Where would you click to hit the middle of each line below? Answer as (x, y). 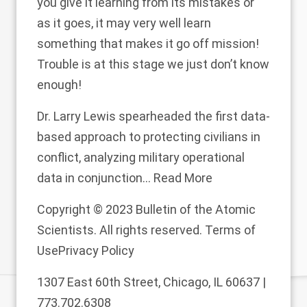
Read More (183, 178)
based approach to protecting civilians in (149, 137)
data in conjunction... (95, 178)
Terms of (230, 230)
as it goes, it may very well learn (124, 23)
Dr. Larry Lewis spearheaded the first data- (153, 116)
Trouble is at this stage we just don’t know (153, 64)
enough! (59, 85)
